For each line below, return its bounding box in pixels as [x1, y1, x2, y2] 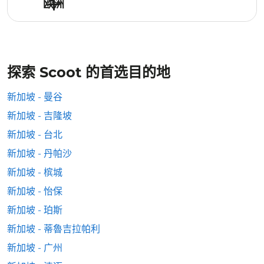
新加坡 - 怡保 [7, 186, 62, 197]
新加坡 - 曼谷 [7, 91, 62, 103]
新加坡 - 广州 [7, 242, 62, 253]
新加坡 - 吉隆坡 [7, 110, 72, 121]
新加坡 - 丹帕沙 [7, 148, 72, 159]
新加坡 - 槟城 [7, 167, 62, 178]
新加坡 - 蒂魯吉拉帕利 [7, 223, 100, 235]
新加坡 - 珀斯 [7, 204, 62, 216]
